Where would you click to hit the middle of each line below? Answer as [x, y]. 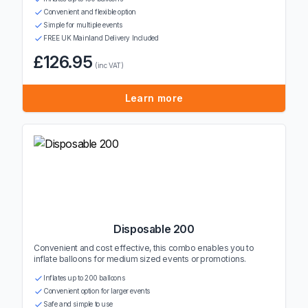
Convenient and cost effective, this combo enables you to [144, 248]
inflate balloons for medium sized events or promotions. [140, 259]
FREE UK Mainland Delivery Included [101, 38]
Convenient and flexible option [90, 12]
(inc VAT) [109, 65]
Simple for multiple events [83, 25]
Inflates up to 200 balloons [84, 278]
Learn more [154, 98]
